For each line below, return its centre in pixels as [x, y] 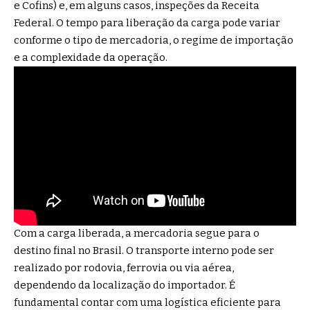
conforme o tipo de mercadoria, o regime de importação [154, 40]
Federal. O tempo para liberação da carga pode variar [147, 22]
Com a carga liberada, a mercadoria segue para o [137, 234]
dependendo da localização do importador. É [125, 285]
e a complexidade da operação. [92, 57]
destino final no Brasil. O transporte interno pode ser [144, 251]
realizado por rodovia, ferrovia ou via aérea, [124, 268]
